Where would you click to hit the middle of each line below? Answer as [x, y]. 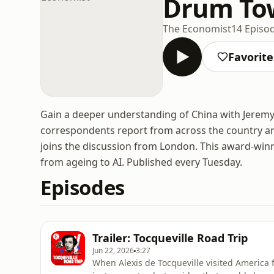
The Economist [197, 28]
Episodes [83, 187]
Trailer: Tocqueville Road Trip [170, 238]
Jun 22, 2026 [113, 250]
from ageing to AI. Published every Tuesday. [141, 162]
